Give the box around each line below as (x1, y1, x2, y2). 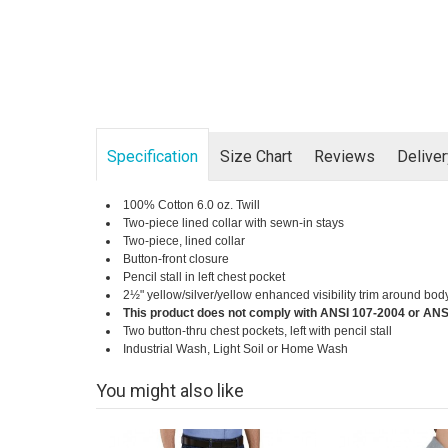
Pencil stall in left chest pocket (122, 269, 285, 284)
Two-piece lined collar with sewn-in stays (122, 215, 344, 230)
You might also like (95, 379, 244, 401)
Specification (106, 146, 198, 166)
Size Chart (219, 146, 292, 166)
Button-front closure (122, 251, 229, 266)
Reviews (313, 146, 375, 166)
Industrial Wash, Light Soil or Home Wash (122, 341, 348, 356)
